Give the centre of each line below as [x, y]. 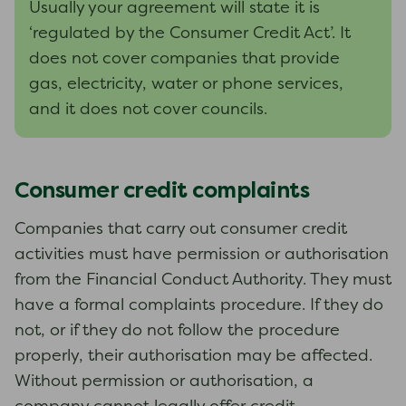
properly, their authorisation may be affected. [193, 357]
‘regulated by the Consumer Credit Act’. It [190, 34]
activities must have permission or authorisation [202, 255]
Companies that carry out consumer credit [181, 230]
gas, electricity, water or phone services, [186, 85]
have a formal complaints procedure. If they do [199, 306]
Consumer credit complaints [162, 190]
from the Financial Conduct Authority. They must [203, 280]
